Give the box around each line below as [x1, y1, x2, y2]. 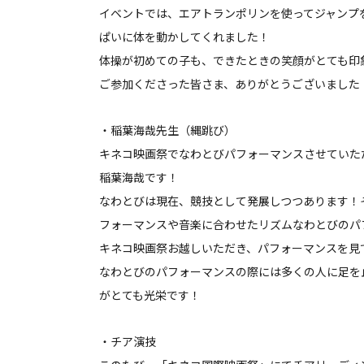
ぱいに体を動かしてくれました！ [99, 28, 270, 45]
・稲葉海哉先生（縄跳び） [99, 122, 236, 139]
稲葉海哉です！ [99, 169, 179, 186]
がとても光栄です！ [99, 287, 201, 304]
